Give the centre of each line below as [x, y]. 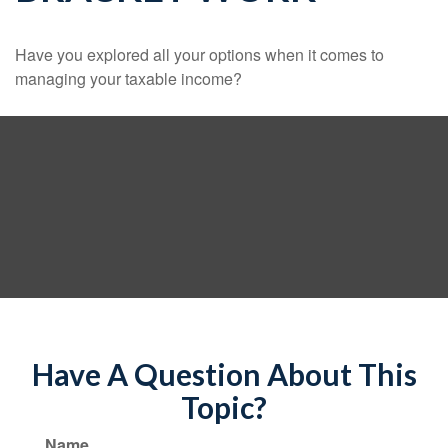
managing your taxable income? [128, 78]
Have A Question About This [224, 373]
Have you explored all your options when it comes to [199, 54]
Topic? [224, 406]
